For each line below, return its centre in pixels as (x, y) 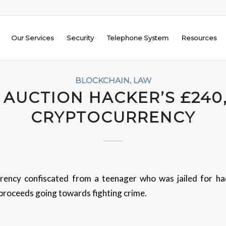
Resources (199, 38)
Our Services (32, 38)
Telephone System (138, 38)
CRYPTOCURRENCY (113, 117)
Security (80, 38)
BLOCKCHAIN (102, 80)
